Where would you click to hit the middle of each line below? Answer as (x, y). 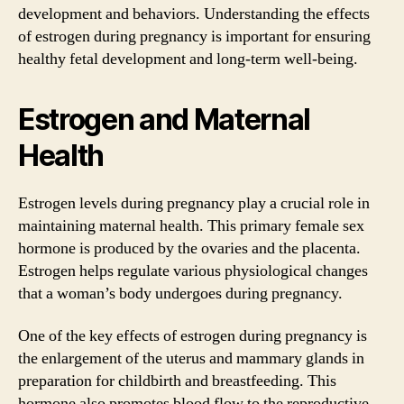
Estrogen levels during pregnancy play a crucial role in (194, 203)
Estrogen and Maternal (165, 119)
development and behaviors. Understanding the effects (194, 14)
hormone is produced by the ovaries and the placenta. (189, 248)
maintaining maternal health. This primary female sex (191, 225)
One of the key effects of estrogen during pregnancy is (193, 336)
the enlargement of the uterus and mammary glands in (191, 358)
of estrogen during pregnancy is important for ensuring (194, 36)
